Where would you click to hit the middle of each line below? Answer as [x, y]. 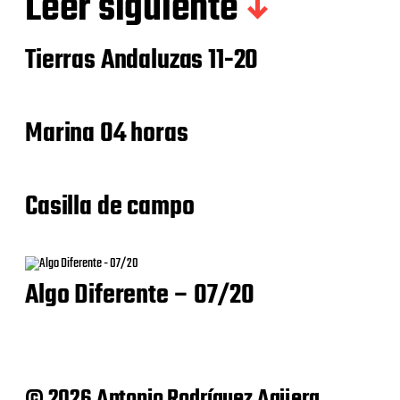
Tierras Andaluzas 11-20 [142, 61]
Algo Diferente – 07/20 [140, 296]
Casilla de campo [110, 207]
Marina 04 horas [107, 134]
